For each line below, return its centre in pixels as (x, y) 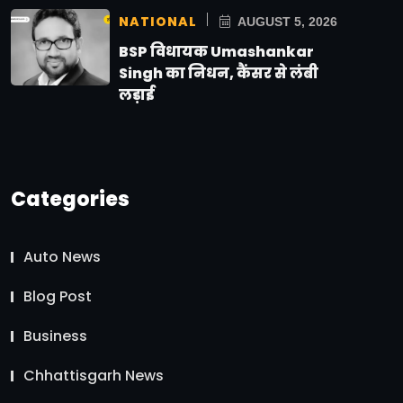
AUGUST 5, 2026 (286, 21)
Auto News (62, 256)
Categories (70, 199)
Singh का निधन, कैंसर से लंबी (219, 73)
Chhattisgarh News (94, 375)
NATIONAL (158, 21)
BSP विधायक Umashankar (216, 51)
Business (55, 336)
